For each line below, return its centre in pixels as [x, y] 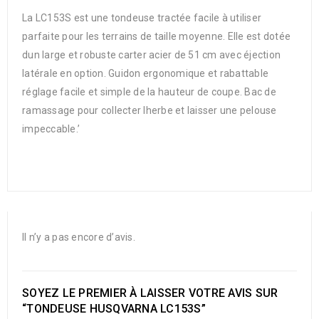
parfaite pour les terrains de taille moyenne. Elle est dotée [156, 36]
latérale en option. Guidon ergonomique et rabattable [145, 73]
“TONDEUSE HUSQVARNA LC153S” [114, 309]
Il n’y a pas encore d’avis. [79, 237]
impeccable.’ [51, 129]
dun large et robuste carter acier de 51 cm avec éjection [151, 55]
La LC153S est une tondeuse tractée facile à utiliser [142, 18]
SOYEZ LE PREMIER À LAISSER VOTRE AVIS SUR [150, 293]
